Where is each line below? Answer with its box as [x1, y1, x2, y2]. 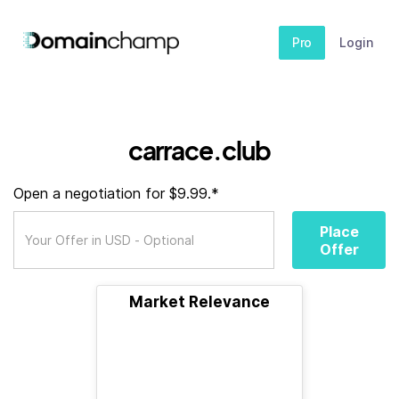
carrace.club [127, 134, 272, 166]
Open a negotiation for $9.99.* [13, 184, 219, 202]
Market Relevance [129, 293, 270, 311]
